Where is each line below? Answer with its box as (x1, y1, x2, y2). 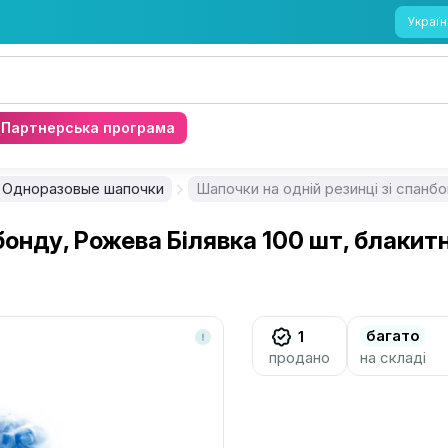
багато (366, 326, 420, 345)
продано (269, 348, 330, 367)
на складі (360, 348, 426, 367)
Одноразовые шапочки (2, 179, 164, 198)
